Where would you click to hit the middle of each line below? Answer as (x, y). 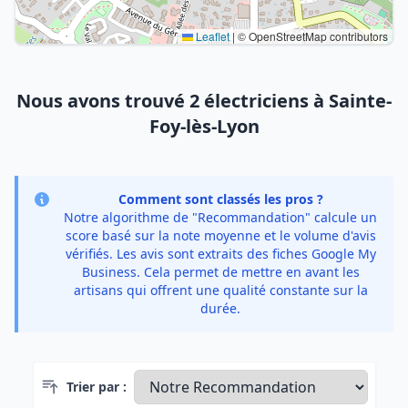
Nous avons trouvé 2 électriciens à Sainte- (204, 101)
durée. (220, 308)
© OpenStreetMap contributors (311, 36)
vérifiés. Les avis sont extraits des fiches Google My (220, 254)
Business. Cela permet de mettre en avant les (220, 272)
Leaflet (211, 36)
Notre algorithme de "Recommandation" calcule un (220, 217)
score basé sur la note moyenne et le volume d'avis (220, 235)
